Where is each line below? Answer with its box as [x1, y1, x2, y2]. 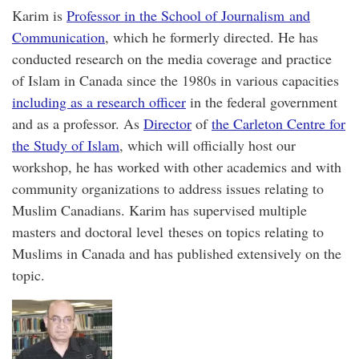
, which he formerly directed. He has [105, 26, 318, 46]
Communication [12, 26, 105, 46]
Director [143, 113, 192, 133]
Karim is [12, 5, 67, 25]
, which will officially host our [119, 135, 296, 155]
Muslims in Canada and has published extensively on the [12, 243, 341, 263]
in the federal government [186, 91, 337, 111]
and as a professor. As [12, 113, 143, 133]
